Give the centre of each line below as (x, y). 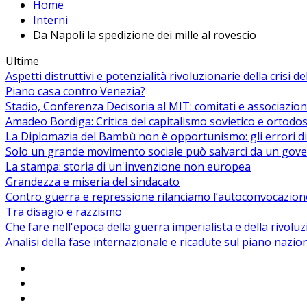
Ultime (22, 61)
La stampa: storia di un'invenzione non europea (128, 167)
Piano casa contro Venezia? (75, 91)
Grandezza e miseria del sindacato (93, 182)
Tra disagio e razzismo (64, 212)
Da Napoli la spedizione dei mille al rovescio (145, 35)
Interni (50, 20)
